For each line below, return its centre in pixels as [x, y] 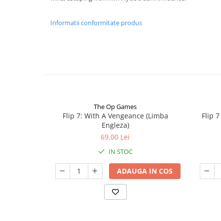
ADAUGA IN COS [145, 171]
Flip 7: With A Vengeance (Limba [115, 116]
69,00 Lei [115, 137]
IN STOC [120, 151]
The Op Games [115, 107]
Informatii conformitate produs [96, 23]
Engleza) [115, 125]
